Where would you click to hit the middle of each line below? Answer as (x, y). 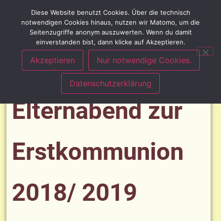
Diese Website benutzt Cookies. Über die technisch (110, 12)
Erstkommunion (98, 152)
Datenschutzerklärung (110, 83)
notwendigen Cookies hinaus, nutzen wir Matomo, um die (110, 22)
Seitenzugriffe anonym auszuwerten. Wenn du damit (110, 32)
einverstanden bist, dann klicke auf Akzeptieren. (110, 42)
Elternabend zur (97, 111)
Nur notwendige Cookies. (144, 60)
